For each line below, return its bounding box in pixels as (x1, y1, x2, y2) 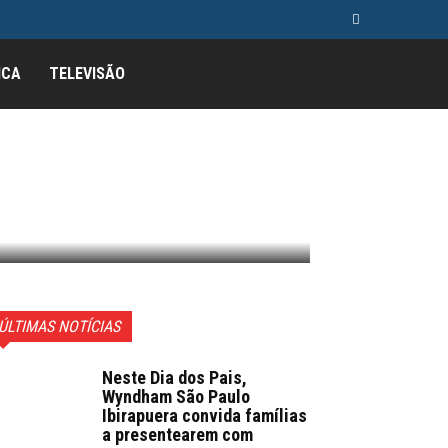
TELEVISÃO (49, 64, 126, 83)
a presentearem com (102, 424, 253, 445)
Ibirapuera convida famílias (102, 405, 307, 426)
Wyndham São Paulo (102, 386, 250, 407)
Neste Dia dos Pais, (102, 367, 247, 388)
